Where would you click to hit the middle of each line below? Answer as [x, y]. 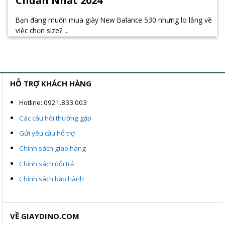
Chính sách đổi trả [47, 163]
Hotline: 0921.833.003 [53, 103]
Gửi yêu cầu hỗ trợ [47, 133]
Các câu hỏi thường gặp [55, 118]
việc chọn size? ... [42, 30]
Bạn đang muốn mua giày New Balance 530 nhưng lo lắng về [114, 20]
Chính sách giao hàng [53, 148]
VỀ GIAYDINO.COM [45, 216]
